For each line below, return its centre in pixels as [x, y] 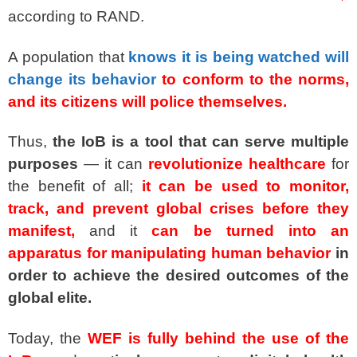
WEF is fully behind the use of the [218, 338]
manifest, [41, 231]
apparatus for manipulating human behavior [170, 253]
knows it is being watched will [239, 57]
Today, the [48, 338]
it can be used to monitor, [245, 186]
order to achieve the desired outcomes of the [178, 276]
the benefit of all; [75, 186]
